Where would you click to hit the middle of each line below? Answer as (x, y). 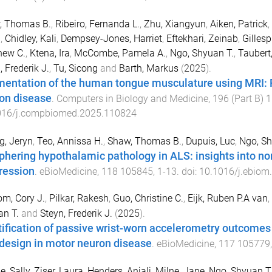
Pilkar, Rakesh (79, 199)
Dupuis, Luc (210, 141)
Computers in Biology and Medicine (132, 98)
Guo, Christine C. (148, 199)
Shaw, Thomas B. (144, 141)
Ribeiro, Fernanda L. (97, 24)
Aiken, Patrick (239, 24)
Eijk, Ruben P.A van (227, 199)
